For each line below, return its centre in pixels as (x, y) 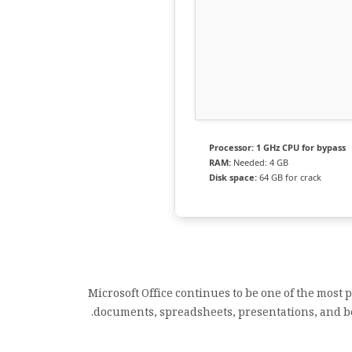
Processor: (231, 147)
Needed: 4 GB (260, 162)
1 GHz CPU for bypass (300, 147)
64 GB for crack (289, 177)
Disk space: (233, 177)
